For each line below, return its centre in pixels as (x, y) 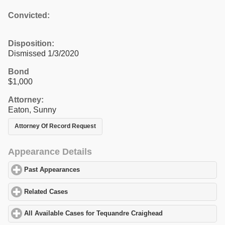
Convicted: (29, 15)
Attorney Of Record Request (55, 126)
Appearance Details (50, 151)
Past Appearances (52, 170)
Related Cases (46, 192)
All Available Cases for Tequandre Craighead (94, 214)
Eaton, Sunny (32, 109)
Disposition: (31, 43)
